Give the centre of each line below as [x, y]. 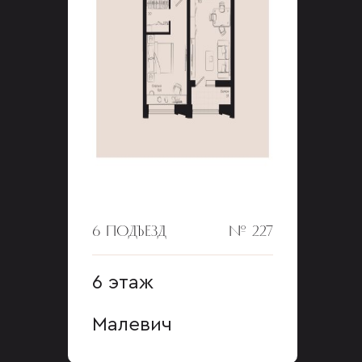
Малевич [132, 325]
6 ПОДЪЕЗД [129, 231]
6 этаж [122, 283]
